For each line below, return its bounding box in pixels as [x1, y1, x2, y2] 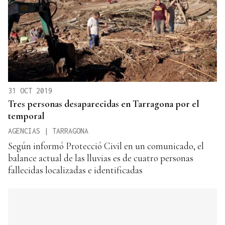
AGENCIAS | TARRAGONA [8, 126, 88, 135]
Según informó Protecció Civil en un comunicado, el [8, 140, 204, 152]
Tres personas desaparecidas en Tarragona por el [8, 97, 199, 109]
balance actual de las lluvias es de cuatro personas [8, 152, 193, 164]
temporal [8, 109, 45, 122]
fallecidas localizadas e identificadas [8, 164, 143, 176]
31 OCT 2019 [8, 86, 52, 95]
